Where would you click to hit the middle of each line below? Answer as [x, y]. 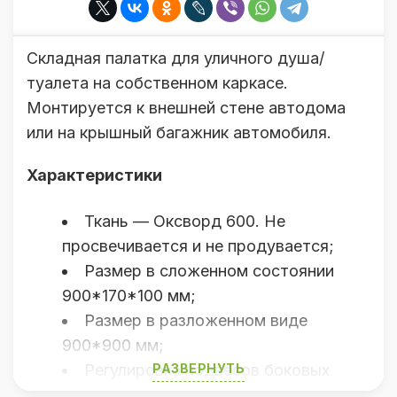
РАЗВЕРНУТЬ [198, 368]
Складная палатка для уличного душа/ [175, 58]
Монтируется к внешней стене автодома [186, 108]
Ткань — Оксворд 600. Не [185, 221]
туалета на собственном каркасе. [157, 83]
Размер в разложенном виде [196, 320]
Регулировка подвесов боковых [207, 370]
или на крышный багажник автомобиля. [179, 132]
